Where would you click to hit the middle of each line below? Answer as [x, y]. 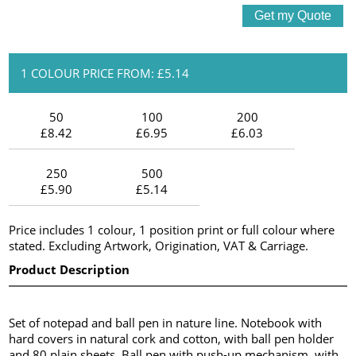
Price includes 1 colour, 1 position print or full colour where [172, 229]
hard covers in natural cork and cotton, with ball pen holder [172, 338]
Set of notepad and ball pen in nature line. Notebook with [166, 322]
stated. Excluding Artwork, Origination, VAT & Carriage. [159, 245]
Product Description [70, 269]
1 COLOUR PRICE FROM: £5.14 [105, 73]
